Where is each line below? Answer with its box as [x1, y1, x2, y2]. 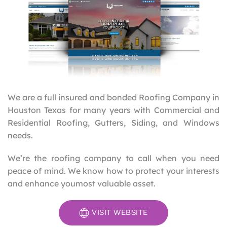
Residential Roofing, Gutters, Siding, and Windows [8, 118, 219, 128]
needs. [8, 130, 33, 140]
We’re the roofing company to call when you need [8, 153, 219, 163]
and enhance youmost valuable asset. [8, 178, 156, 188]
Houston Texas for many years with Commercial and [8, 105, 219, 115]
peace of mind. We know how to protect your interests [8, 166, 219, 176]
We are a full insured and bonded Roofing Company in [8, 92, 219, 102]
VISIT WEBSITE [92, 208, 148, 217]
